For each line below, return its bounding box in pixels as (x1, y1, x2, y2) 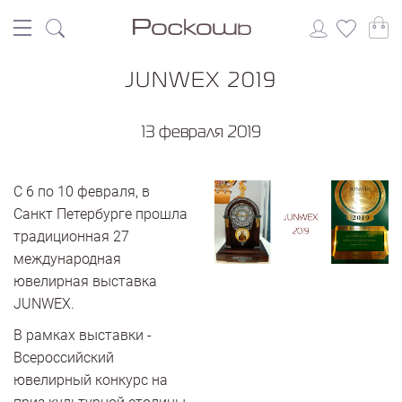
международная (13, 250, 121, 267)
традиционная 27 (13, 228, 129, 245)
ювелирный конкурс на (13, 371, 168, 389)
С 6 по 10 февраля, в (13, 183, 150, 200)
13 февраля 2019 (141, 120, 261, 141)
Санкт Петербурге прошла (13, 205, 188, 223)
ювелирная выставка (13, 273, 157, 290)
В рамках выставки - (13, 327, 152, 344)
